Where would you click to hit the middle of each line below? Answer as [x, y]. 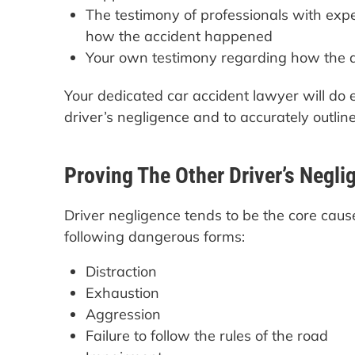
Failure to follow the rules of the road [206, 335]
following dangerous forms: [154, 237]
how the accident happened [179, 36]
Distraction [121, 271]
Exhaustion [122, 292]
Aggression [123, 314]
